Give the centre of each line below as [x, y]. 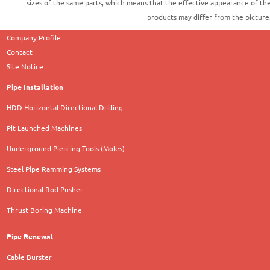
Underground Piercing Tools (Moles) [66, 149]
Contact [20, 52]
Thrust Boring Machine [45, 210]
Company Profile [34, 38]
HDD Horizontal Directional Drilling [65, 108]
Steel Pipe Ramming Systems [54, 169]
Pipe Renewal [30, 237]
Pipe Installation [35, 87]
